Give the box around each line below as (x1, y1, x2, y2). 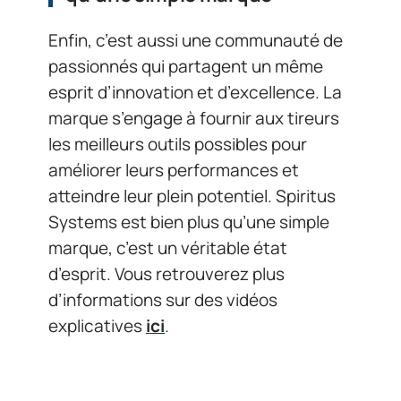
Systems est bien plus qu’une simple (48, 209, 329, 234)
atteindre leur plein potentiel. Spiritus (48, 183, 336, 208)
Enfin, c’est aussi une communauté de (48, 28, 343, 52)
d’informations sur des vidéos (48, 287, 277, 311)
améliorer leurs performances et (48, 158, 299, 182)
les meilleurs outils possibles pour (48, 132, 307, 156)
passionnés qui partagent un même (48, 54, 323, 78)
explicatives (48, 313, 146, 337)
